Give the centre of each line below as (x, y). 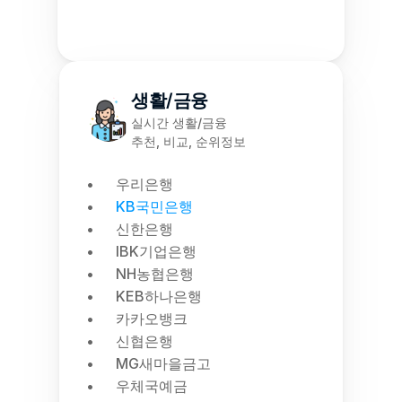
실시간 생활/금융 (179, 122)
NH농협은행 (155, 274)
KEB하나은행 (159, 296)
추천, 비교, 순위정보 (188, 141)
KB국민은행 (154, 206)
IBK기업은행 (156, 251)
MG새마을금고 (163, 363)
